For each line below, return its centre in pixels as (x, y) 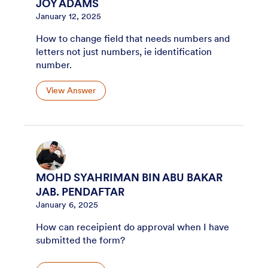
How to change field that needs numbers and (133, 38)
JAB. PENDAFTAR (80, 192)
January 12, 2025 (68, 16)
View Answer (71, 90)
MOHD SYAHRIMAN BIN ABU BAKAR (129, 178)
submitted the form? (80, 240)
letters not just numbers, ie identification (124, 51)
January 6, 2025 (67, 205)
